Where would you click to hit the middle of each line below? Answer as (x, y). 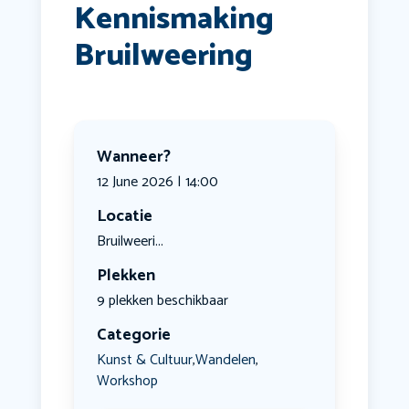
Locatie (124, 217)
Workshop (127, 382)
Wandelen (225, 360)
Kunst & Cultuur (144, 360)
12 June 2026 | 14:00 (157, 183)
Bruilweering (163, 57)
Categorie (133, 336)
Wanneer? (133, 157)
